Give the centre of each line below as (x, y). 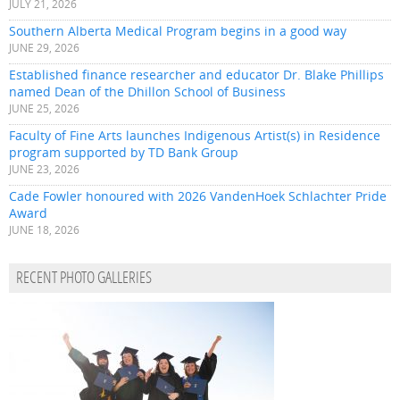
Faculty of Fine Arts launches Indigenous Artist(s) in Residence (195, 136)
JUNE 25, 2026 (44, 109)
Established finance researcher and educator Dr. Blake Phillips (196, 75)
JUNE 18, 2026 (44, 230)
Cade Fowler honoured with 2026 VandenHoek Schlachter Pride (198, 196)
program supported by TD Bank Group (124, 153)
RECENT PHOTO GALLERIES (84, 279)
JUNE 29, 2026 (44, 48)
